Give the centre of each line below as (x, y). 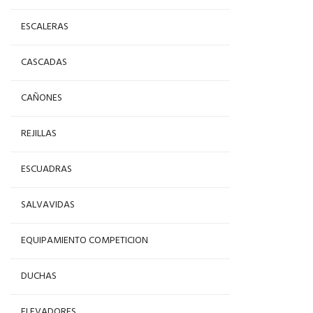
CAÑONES (42, 98)
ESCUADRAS (46, 169)
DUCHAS (39, 276)
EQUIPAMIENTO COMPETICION (85, 241)
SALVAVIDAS (48, 205)
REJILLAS (39, 134)
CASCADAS (44, 63)
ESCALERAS (45, 27)
